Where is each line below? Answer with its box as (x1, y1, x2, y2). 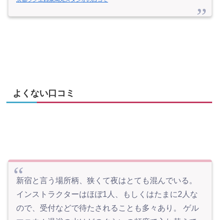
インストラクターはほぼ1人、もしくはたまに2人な (16, 190, 198, 198)
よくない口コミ (13, 88, 75, 98)
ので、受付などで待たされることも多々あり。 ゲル (16, 203, 199, 212)
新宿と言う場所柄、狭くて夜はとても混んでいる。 (16, 176, 197, 185)
